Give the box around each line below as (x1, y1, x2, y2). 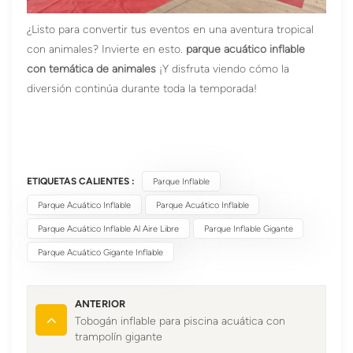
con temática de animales (27, 61, 157, 76)
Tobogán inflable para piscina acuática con (75, 314, 286, 329)
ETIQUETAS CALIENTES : (27, 175, 136, 187)
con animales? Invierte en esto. (27, 42, 187, 56)
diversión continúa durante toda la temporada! (27, 81, 258, 95)
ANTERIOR (75, 298, 126, 310)
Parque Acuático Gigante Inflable (37, 246, 163, 258)
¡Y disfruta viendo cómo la (156, 61, 290, 76)
